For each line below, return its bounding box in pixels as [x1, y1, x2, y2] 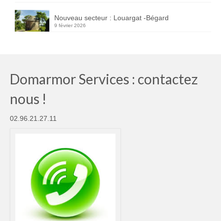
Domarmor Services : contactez [10, 70, 198, 87]
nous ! [10, 90, 46, 107]
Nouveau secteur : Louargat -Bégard [54, 14, 169, 22]
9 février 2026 [54, 23, 86, 29]
